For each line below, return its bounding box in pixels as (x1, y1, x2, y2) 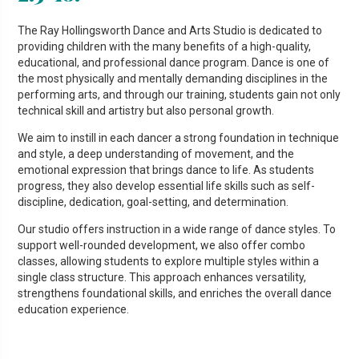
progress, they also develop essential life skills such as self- (18, 179, 316, 193)
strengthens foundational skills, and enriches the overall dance (18, 287, 333, 301)
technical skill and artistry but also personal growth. (18, 104, 275, 118)
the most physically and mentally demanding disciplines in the (18, 72, 329, 86)
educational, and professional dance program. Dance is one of (18, 56, 330, 70)
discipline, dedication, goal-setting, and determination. (18, 196, 289, 209)
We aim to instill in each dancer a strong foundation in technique (18, 131, 340, 145)
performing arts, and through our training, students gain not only (18, 88, 341, 102)
